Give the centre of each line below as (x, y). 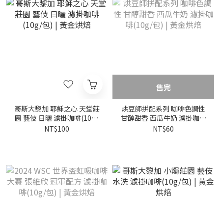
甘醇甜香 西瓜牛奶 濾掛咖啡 (150, 118)
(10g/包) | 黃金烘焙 (163, 127)
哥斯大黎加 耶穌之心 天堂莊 (57, 109)
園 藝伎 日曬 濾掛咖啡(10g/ (34, 118)
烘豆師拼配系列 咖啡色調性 (163, 109)
